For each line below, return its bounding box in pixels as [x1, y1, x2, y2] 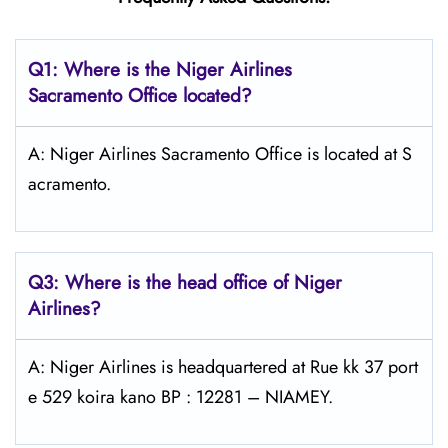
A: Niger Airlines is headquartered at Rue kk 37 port [28, 354, 418, 380]
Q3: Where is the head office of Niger [28, 269, 342, 296]
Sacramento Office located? [28, 82, 252, 109]
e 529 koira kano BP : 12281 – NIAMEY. [28, 384, 333, 410]
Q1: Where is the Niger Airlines [28, 56, 292, 83]
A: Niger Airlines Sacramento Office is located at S [28, 141, 412, 167]
